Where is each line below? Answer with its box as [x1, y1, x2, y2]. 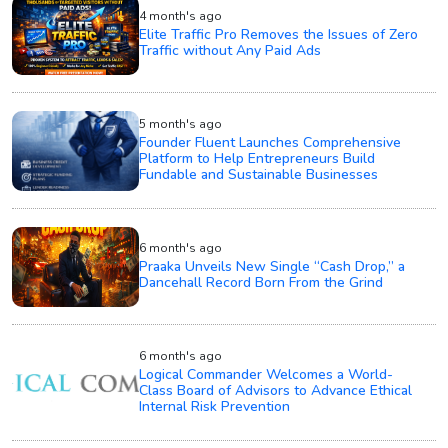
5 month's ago [139, 116, 223, 133]
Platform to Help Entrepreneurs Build [139, 149, 376, 169]
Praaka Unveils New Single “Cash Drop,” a [139, 257, 406, 277]
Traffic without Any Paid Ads [139, 41, 322, 61]
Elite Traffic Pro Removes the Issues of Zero [139, 25, 419, 45]
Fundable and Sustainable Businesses [139, 165, 379, 185]
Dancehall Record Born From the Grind [139, 273, 384, 293]
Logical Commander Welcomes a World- [139, 365, 394, 385]
